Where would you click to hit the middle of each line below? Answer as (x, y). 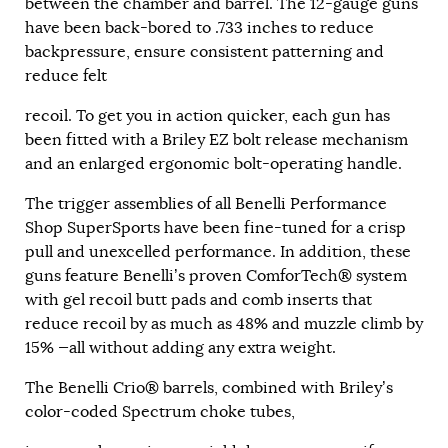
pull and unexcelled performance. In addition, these (218, 252)
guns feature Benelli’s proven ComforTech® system (216, 276)
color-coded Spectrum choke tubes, (160, 412)
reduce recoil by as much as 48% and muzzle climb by (224, 324)
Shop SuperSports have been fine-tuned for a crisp (215, 228)
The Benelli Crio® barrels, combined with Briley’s (209, 388)
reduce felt (66, 76)
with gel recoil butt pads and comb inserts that (198, 300)
